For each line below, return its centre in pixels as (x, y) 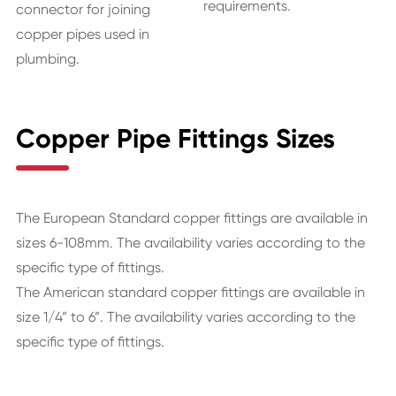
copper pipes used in (82, 34)
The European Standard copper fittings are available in (191, 218)
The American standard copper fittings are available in (190, 293)
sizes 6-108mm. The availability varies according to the (190, 243)
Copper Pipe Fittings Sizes (175, 139)
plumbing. (47, 59)
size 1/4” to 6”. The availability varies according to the (185, 317)
